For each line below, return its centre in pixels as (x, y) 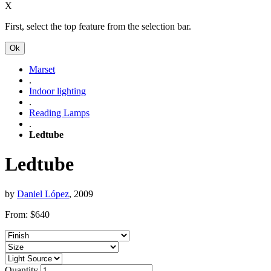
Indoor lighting (57, 91)
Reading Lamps (59, 113)
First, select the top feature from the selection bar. (98, 26)
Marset (42, 69)
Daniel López (43, 194)
